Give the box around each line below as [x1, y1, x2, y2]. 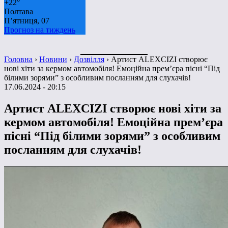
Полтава [4, 7, 33, 16]
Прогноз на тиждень [4, 25, 75, 34]
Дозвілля [74, 54, 104, 64]
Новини [39, 54, 67, 64]
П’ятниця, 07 [4, 16, 49, 25]
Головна [4, 54, 33, 64]
